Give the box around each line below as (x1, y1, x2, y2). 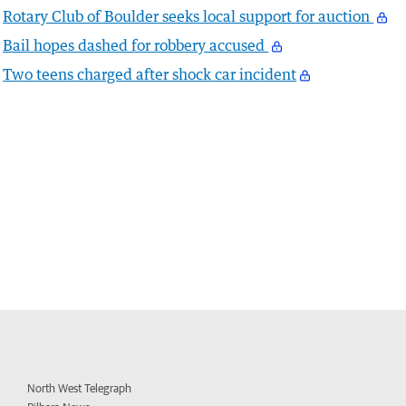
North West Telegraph (27, 382, 132, 396)
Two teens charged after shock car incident (3, 65, 297, 84)
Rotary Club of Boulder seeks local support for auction (3, 7, 374, 26)
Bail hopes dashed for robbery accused (3, 36, 269, 55)
